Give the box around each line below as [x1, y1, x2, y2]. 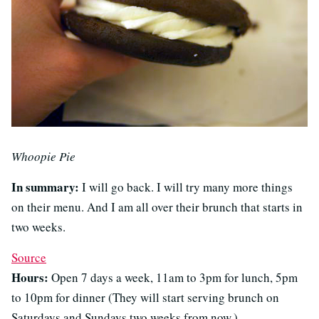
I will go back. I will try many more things [79, 178, 293, 195]
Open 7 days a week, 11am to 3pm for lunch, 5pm [48, 268, 298, 286]
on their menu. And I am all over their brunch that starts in [11, 198, 303, 215]
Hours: [11, 268, 48, 286]
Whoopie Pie [11, 147, 75, 164]
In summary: [11, 177, 79, 196]
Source [11, 249, 46, 266]
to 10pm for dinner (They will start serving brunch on [11, 288, 279, 305]
